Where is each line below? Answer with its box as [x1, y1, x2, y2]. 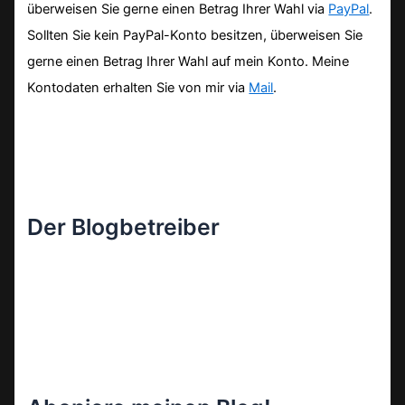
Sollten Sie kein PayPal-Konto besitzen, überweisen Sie [27, 26, 363, 43]
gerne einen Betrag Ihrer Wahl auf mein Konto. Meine [27, 52, 350, 70]
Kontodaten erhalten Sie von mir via [27, 79, 250, 96]
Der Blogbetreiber [27, 213, 221, 241]
